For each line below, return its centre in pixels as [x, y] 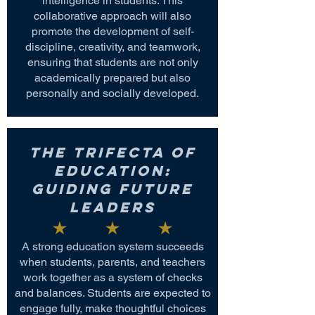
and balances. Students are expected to [112, 293]
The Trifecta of [112, 152]
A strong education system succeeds [112, 246]
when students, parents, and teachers [112, 262]
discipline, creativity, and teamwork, [112, 47]
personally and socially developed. [112, 93]
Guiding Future [112, 189]
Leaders [112, 207]
